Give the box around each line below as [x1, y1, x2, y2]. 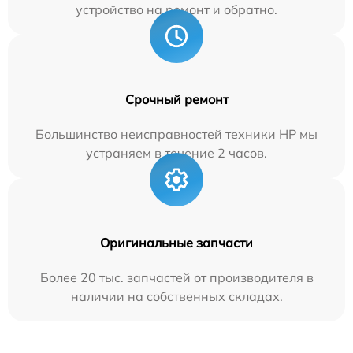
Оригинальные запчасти [100, 235, 253, 251]
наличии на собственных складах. [70, 288, 283, 305]
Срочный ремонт [124, 91, 229, 108]
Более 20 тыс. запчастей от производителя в [39, 269, 314, 286]
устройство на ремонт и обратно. [76, 2, 277, 18]
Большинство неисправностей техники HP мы [35, 126, 318, 143]
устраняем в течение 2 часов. [86, 145, 267, 162]
